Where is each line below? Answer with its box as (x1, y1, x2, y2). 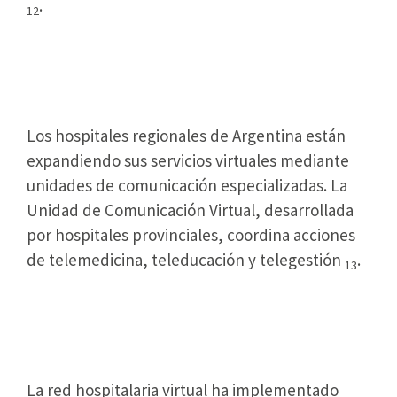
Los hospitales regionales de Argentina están (27, 125, 346, 147)
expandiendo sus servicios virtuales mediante (27, 150, 349, 172)
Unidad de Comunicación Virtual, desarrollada (27, 199, 354, 222)
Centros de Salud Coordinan (27, 290, 322, 323)
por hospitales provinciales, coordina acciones (27, 224, 355, 246)
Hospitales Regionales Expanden (27, 36, 370, 69)
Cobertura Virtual (27, 66, 210, 98)
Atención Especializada (27, 319, 270, 352)
